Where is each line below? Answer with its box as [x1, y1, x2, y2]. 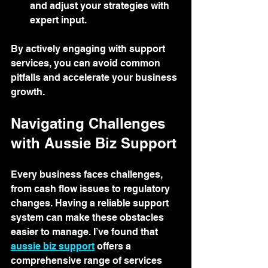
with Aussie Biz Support [11, 134, 176, 151]
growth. [11, 86, 45, 98]
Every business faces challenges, [11, 168, 165, 180]
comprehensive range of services [11, 254, 165, 266]
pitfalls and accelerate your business [11, 71, 179, 83]
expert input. [30, 14, 87, 26]
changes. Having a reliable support [11, 197, 171, 209]
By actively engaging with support [11, 42, 167, 54]
